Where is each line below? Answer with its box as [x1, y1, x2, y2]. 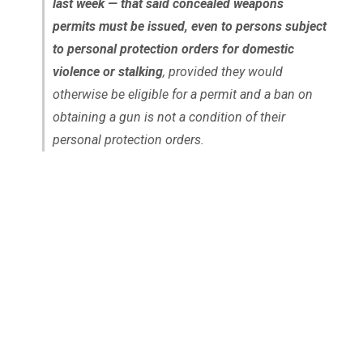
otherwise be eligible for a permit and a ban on [52, 87, 313, 103]
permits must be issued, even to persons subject [52, 19, 327, 35]
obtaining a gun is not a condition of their [52, 109, 285, 126]
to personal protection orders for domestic [52, 41, 294, 58]
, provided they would [162, 64, 283, 80]
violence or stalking [52, 64, 163, 80]
